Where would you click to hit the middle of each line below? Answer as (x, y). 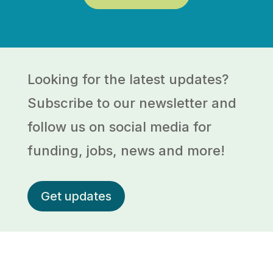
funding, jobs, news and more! (126, 151)
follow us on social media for (119, 127)
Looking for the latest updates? (128, 79)
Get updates (76, 196)
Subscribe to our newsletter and (132, 103)
